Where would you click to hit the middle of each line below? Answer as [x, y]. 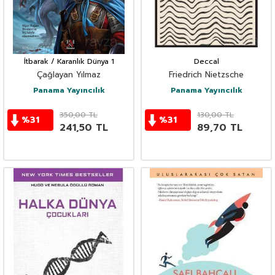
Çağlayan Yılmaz [69, 75]
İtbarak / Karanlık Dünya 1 [69, 62]
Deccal [206, 62]
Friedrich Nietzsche [206, 75]
